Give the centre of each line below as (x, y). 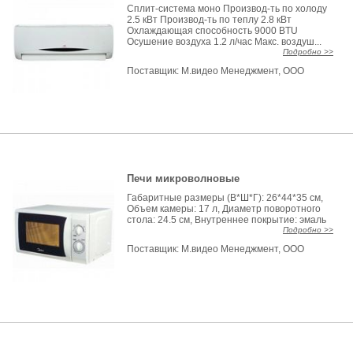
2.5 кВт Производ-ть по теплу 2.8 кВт (210, 20)
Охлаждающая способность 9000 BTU (213, 31)
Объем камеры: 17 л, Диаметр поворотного (224, 209)
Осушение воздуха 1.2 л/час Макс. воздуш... (225, 42)
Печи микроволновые (184, 178)
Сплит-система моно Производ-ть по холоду (227, 9)
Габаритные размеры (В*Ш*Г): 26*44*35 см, (225, 198)
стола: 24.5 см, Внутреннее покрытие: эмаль (227, 220)
